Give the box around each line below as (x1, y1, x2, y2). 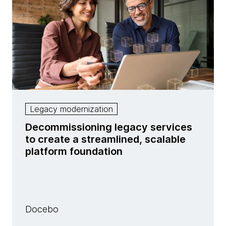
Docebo (25, 204, 59, 214)
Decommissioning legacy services (25, 121, 192, 133)
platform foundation (25, 145, 123, 157)
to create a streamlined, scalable (25, 133, 186, 145)
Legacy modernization (30, 103, 113, 114)
